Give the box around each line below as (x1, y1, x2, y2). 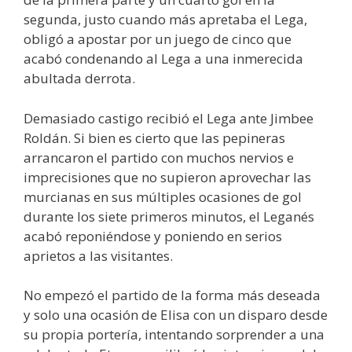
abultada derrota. (24, 69, 135, 87)
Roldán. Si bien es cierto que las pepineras (24, 128, 285, 147)
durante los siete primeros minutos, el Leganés (24, 207, 314, 225)
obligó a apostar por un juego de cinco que (24, 30, 291, 48)
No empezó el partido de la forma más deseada (24, 286, 321, 304)
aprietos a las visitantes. (24, 246, 173, 265)
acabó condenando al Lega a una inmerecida (24, 49, 303, 68)
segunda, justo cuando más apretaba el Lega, (24, 10, 307, 28)
